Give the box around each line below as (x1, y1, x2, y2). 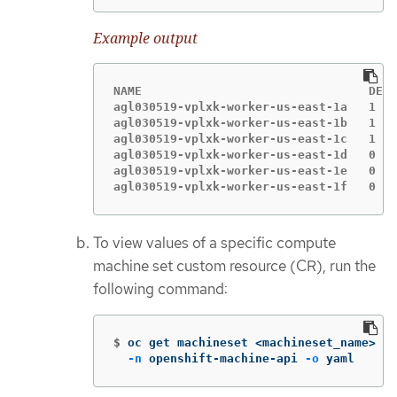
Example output (93, 28, 198, 49)
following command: (93, 278, 228, 299)
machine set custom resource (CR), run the (93, 255, 376, 276)
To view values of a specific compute (93, 232, 336, 253)
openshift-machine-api (142, 352, 305, 366)
